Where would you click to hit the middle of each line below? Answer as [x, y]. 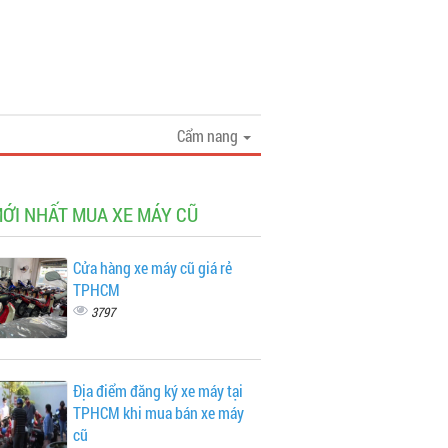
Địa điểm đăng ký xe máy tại [157, 390]
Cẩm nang [209, 135]
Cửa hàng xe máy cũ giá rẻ [152, 267]
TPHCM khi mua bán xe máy [158, 412]
